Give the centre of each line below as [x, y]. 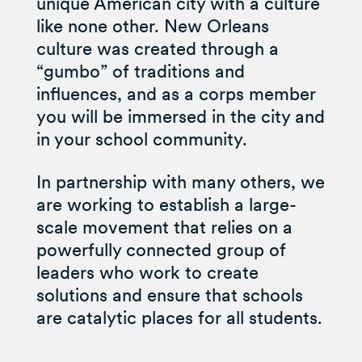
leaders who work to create [147, 273]
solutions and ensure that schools [169, 295]
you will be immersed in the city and [180, 117]
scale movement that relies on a [164, 227]
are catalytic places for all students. [179, 318]
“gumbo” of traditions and [140, 72]
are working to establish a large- [166, 205]
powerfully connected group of [161, 250]
